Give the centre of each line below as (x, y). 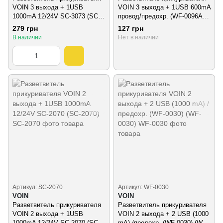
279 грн (25, 29)
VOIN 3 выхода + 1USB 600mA (165, 7)
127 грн (131, 29)
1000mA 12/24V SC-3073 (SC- (56, 16)
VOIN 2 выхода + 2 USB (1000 (163, 214)
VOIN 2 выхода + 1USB (48, 214)
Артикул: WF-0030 (143, 187)
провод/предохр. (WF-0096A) (161, 16)
